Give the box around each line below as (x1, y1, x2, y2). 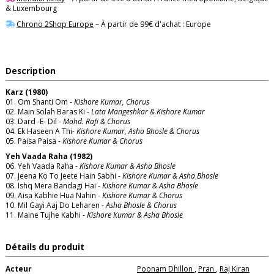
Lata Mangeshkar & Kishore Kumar (91, 106, 205, 117)
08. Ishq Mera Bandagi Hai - (6, 180, 102, 191)
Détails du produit (6, 241, 84, 253)
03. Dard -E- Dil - (6, 116, 63, 127)
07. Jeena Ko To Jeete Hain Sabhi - (6, 171, 122, 182)
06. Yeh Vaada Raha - (6, 161, 80, 172)
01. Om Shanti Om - (6, 96, 74, 107)
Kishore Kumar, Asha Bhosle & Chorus (76, 125, 199, 136)
